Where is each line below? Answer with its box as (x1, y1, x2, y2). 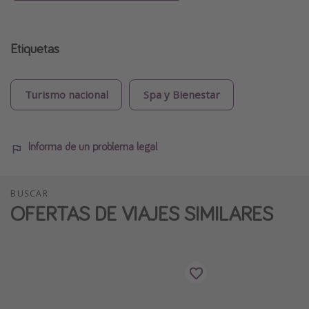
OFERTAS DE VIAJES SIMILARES (10, 200, 273, 227)
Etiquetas (10, 39, 59, 57)
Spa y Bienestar (143, 88, 220, 102)
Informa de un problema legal (28, 139, 157, 153)
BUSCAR (10, 188, 48, 200)
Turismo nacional (24, 88, 108, 102)
